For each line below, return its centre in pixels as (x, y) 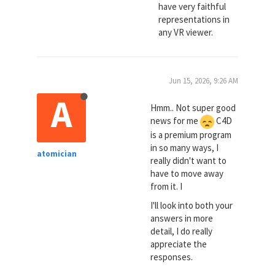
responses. (171, 257)
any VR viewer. (185, 32)
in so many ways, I (184, 147)
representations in (194, 19)
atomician (56, 154)
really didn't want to (188, 160)
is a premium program (191, 134)
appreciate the (178, 244)
